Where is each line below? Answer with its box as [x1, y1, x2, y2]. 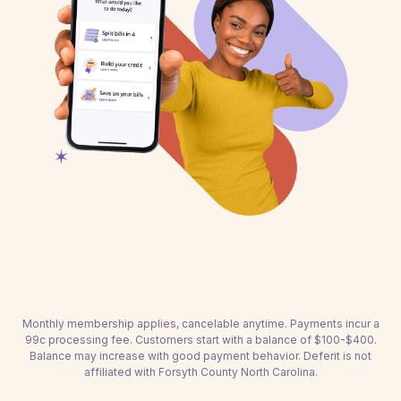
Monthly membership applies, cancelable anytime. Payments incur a [21, 317, 380, 330]
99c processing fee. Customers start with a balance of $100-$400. [24, 333, 377, 346]
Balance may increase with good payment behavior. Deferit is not [30, 349, 371, 363]
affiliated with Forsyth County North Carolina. [83, 365, 318, 379]
